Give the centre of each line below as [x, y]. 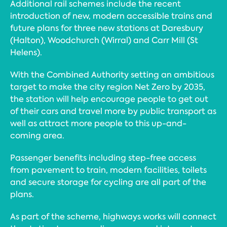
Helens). [26, 53]
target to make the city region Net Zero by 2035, [108, 87]
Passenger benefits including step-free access [103, 158]
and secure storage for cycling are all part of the [108, 182]
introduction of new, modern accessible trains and [111, 16]
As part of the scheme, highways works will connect [113, 217]
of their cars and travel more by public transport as [113, 111]
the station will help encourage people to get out [109, 99]
